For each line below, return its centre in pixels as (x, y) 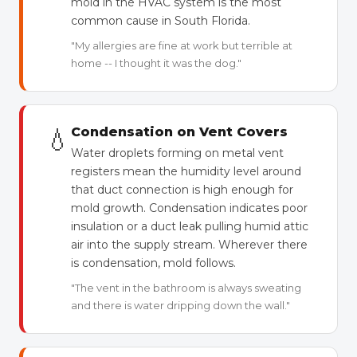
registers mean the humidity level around (186, 171)
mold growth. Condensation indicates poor (189, 208)
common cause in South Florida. (161, 21)
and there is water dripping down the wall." (180, 305)
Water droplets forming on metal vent (177, 153)
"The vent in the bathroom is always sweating (186, 288)
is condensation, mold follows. (153, 263)
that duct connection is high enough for (182, 190)
